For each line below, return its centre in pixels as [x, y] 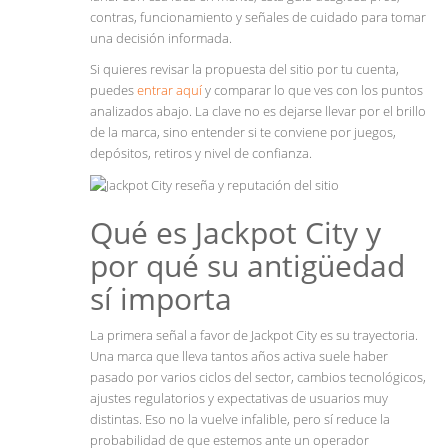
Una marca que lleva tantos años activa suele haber [239, 356]
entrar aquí [169, 90]
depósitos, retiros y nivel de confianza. [201, 153]
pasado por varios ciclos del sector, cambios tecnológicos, [258, 377]
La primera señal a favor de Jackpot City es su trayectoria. [254, 335]
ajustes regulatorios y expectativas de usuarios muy [239, 398]
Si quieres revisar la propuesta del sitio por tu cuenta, [244, 69]
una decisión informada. [161, 38]
